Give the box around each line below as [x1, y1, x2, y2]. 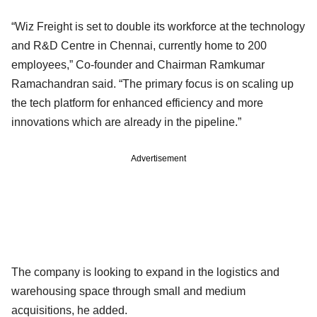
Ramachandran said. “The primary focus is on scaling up [11, 77, 294, 90]
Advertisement [131, 153, 186, 163]
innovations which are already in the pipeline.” [11, 115, 241, 128]
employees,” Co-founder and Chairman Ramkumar [11, 58, 265, 71]
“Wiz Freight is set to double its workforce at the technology [11, 20, 305, 33]
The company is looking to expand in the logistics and [11, 265, 279, 278]
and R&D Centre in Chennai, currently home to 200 [11, 39, 267, 52]
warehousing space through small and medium [11, 284, 246, 297]
